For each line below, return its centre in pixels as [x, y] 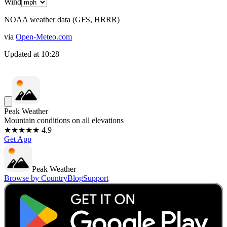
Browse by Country [36, 178]
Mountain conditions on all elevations [64, 120]
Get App [18, 139]
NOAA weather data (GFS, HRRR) [62, 19]
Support [96, 178]
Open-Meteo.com [44, 36]
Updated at [22, 54]
